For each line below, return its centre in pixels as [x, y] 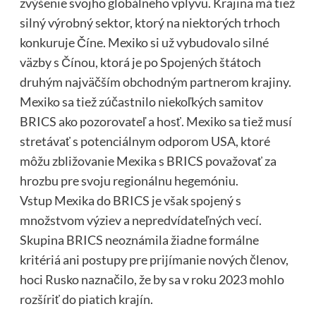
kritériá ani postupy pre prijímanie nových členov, [154, 260]
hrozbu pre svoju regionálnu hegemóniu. [129, 181]
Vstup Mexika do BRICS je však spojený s [130, 201]
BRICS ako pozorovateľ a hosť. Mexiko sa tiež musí [156, 122]
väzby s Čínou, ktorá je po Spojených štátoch [140, 62]
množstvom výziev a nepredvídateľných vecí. [140, 220]
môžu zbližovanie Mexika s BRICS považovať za [148, 161]
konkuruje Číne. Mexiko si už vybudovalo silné [144, 43]
